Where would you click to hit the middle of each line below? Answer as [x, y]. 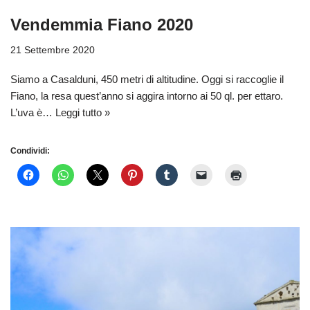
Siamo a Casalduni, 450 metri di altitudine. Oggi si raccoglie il [147, 80]
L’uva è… [33, 113]
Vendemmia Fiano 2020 [102, 25]
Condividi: [30, 151]
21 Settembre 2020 [53, 51]
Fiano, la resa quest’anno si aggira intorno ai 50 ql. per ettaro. [147, 96]
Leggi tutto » [83, 113]
